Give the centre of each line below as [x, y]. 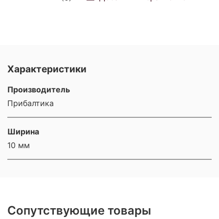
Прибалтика [31, 103]
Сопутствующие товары [79, 210]
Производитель [39, 90]
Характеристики [47, 69]
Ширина [23, 132]
